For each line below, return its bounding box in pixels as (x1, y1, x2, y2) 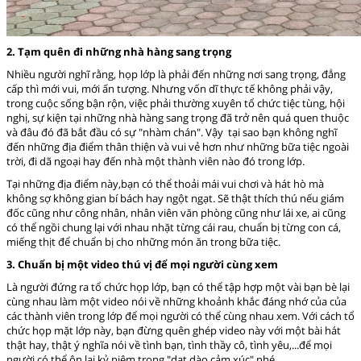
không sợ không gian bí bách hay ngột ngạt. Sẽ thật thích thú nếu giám (6, 190, 344, 205)
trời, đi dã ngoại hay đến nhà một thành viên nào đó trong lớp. (6, 153, 305, 168)
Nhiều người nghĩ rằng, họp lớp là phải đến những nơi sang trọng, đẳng (6, 66, 346, 81)
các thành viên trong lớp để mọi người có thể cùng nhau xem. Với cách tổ (6, 308, 355, 323)
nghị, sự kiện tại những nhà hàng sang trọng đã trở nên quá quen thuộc (6, 110, 349, 125)
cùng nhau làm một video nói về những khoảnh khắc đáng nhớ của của (6, 293, 346, 309)
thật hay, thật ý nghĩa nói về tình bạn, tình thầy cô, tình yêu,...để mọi (6, 337, 332, 352)
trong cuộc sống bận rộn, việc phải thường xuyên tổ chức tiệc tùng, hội (6, 95, 345, 110)
